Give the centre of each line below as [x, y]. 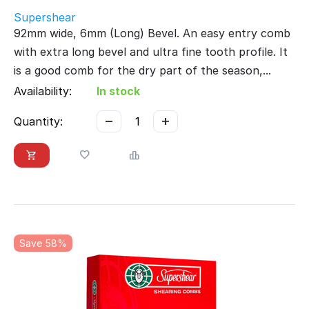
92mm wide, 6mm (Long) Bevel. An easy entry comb [152, 33]
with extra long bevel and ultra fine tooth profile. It [151, 52]
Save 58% [43, 243]
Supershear [45, 18]
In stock [118, 91]
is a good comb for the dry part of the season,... [142, 71]
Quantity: [38, 122]
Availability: [43, 91]
